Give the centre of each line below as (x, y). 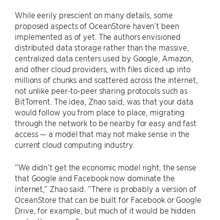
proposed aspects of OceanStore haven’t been (97, 26)
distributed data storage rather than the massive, (102, 47)
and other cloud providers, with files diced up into (103, 69)
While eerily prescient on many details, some (94, 15)
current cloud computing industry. (75, 144)
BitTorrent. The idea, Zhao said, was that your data (104, 101)
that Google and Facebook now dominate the (95, 178)
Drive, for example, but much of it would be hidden (105, 210)
